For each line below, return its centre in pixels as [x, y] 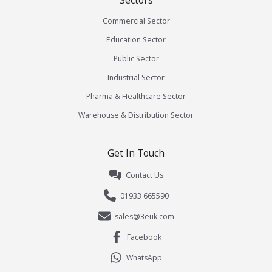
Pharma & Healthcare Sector [136, 97]
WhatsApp [144, 257]
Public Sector [136, 59]
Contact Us [144, 175]
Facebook [144, 237]
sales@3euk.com [144, 216]
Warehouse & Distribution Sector [136, 115]
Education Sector [136, 40]
